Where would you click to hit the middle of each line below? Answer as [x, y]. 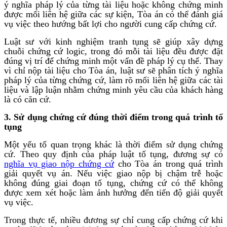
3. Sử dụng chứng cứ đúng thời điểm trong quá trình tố [113, 117]
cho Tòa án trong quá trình [169, 163]
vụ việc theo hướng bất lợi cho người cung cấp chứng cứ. [110, 24]
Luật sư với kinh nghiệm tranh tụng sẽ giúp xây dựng [113, 41]
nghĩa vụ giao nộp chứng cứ [59, 163]
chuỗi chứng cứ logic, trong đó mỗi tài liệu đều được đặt [113, 51]
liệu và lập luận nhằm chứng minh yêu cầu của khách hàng [113, 89]
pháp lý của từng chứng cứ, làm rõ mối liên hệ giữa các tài [113, 80]
